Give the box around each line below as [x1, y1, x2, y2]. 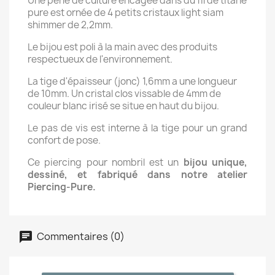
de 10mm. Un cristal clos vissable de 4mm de [28, 87, 221, 101]
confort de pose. [28, 134, 101, 147]
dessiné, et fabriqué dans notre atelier [28, 168, 247, 182]
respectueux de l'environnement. [28, 53, 172, 66]
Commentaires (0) [35, 229, 125, 243]
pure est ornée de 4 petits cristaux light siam [28, 6, 223, 20]
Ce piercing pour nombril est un [28, 156, 184, 169]
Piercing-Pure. [28, 180, 96, 194]
